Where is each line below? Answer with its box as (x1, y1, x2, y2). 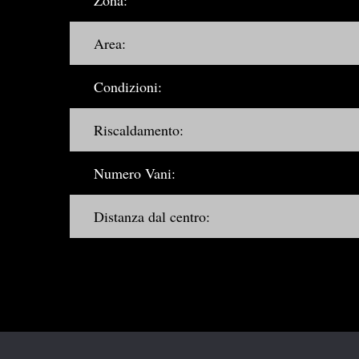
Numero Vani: (94, 163, 175, 184)
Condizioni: (94, 77, 162, 97)
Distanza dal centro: (94, 207, 210, 227)
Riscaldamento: (94, 120, 184, 140)
